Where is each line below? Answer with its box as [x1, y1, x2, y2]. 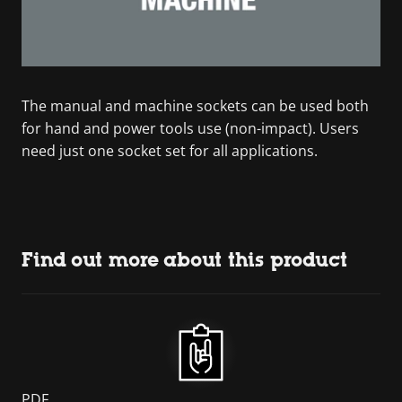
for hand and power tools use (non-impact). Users [22, 118, 359, 138]
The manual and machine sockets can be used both [22, 95, 369, 116]
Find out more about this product [22, 248, 347, 271]
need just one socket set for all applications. [22, 140, 318, 161]
